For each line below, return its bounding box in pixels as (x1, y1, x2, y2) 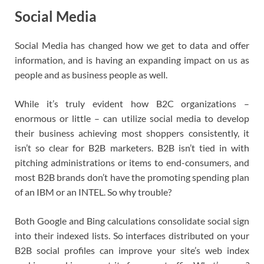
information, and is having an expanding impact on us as (15, 54, 249, 66)
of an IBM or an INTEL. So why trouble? (15, 186, 171, 198)
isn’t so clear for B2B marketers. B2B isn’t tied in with (15, 142, 249, 154)
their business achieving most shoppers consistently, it (15, 127, 249, 139)
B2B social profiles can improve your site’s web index (15, 245, 249, 256)
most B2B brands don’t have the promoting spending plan (15, 171, 249, 183)
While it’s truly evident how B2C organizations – (15, 98, 249, 110)
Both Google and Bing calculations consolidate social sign (15, 215, 249, 227)
